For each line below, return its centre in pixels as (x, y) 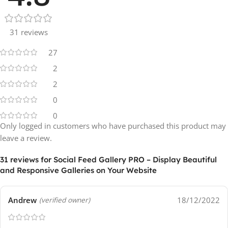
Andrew (22, 200)
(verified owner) (65, 200)
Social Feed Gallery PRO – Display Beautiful (135, 160)
